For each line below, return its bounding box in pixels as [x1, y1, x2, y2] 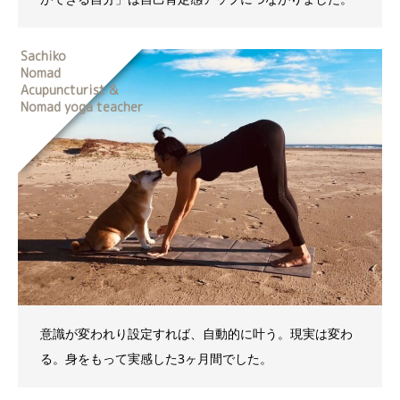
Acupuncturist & [21, 80, 118, 98]
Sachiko [21, 46, 66, 64]
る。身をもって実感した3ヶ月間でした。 [40, 350, 272, 368]
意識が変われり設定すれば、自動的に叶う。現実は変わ [40, 325, 353, 343]
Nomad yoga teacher [21, 97, 143, 115]
